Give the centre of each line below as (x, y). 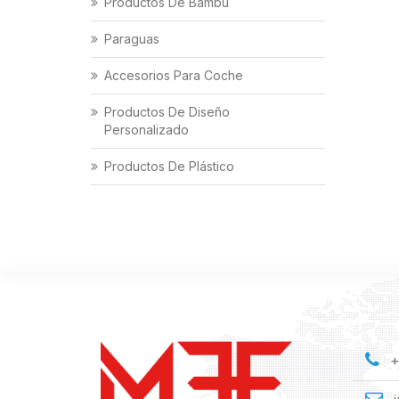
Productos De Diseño (167, 112)
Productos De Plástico (169, 167)
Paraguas (132, 39)
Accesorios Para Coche (174, 76)
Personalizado (147, 130)
